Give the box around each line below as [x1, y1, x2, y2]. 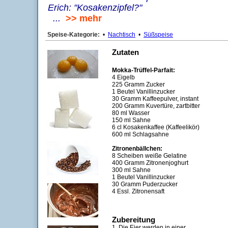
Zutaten [112, 48, 139, 56]
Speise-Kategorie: [47, 31, 100, 38]
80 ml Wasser [112, 109, 150, 117]
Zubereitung [112, 215, 155, 224]
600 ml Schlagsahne [112, 131, 169, 138]
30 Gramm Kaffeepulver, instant [112, 95, 198, 102]
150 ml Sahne [112, 117, 151, 124]
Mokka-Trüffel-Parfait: [112, 67, 175, 74]
